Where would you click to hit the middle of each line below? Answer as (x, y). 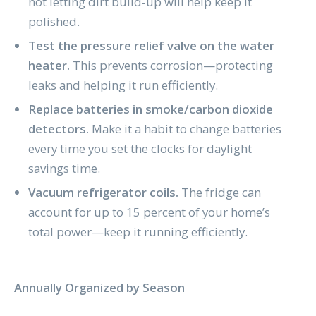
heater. (50, 65)
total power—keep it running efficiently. (138, 231)
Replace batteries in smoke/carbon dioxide (150, 109)
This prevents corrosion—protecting (172, 65)
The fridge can (219, 192)
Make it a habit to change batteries (186, 128)
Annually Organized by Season (99, 287)
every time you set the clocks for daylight (140, 148)
